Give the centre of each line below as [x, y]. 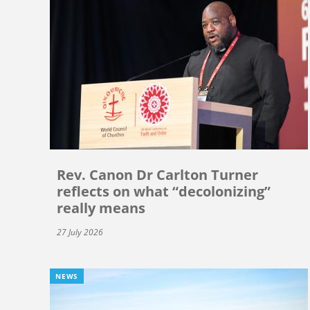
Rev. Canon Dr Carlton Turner [157, 174]
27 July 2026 [80, 232]
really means [101, 208]
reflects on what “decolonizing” [164, 191]
